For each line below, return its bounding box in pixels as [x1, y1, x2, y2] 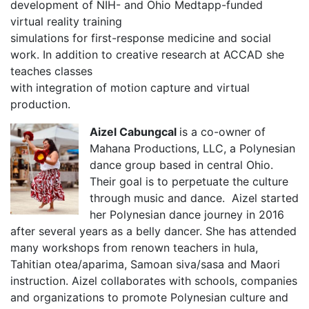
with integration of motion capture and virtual [10, 80, 250, 94]
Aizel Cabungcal [90, 124, 179, 139]
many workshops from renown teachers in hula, [10, 240, 258, 255]
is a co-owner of [179, 124, 266, 139]
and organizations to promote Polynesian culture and [10, 290, 288, 304]
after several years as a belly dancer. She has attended [10, 223, 297, 238]
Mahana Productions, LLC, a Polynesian [90, 141, 295, 155]
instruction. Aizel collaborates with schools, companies [10, 273, 297, 288]
